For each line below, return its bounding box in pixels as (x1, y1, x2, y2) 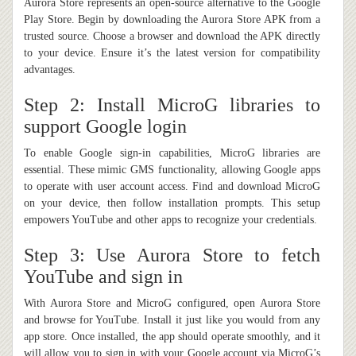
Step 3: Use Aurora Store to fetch (24, 245, 320, 266)
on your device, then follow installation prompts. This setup (24, 197, 320, 210)
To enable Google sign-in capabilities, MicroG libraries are (24, 147, 320, 160)
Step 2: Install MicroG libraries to (24, 95, 320, 116)
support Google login (24, 116, 187, 137)
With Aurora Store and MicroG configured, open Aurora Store (24, 297, 320, 310)
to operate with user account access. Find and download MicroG (24, 180, 320, 193)
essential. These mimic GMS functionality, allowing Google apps (24, 164, 320, 176)
